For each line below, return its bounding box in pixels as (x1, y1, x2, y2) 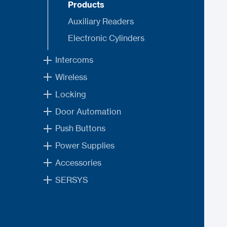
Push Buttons (55, 123, 105, 134)
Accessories (55, 157, 101, 168)
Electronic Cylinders (68, 33, 145, 44)
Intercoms (55, 55, 93, 65)
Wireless (55, 71, 87, 82)
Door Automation (55, 106, 121, 117)
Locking (55, 89, 86, 99)
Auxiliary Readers (68, 16, 134, 27)
